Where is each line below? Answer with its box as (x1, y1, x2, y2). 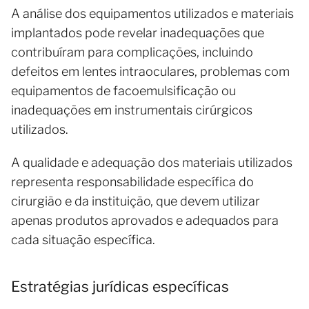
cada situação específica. (11, 232, 155, 247)
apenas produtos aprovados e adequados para (11, 212, 279, 228)
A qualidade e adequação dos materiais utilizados (11, 154, 292, 170)
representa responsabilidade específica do (11, 174, 254, 189)
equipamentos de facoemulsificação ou (11, 83, 236, 98)
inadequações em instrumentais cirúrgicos (11, 102, 252, 117)
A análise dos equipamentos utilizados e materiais (11, 6, 294, 21)
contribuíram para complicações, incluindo (11, 44, 253, 59)
